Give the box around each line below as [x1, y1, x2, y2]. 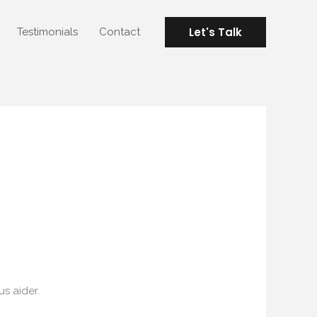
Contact [99, 25, 140, 38]
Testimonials [17, 25, 78, 38]
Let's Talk [189, 24, 242, 40]
